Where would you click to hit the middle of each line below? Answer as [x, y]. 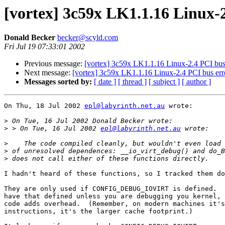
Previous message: [54, 64]
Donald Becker [31, 38]
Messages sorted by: [58, 82]
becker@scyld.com [88, 38]
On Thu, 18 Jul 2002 [44, 106]
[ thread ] [132, 82]
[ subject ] [164, 82]
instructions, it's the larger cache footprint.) [98, 211]
